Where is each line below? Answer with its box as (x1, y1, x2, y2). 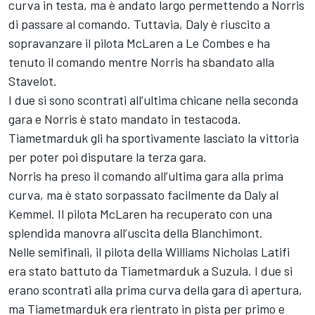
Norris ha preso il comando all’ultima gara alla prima (8, 168, 283, 184)
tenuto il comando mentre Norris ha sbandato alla (8, 54, 274, 70)
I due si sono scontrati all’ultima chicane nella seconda (8, 92, 298, 108)
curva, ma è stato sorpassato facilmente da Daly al (8, 187, 278, 202)
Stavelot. (8, 73, 57, 89)
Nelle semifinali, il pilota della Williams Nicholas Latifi (8, 244, 290, 259)
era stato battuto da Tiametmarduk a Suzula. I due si (8, 263, 292, 278)
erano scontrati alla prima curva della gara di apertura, (8, 282, 302, 297)
